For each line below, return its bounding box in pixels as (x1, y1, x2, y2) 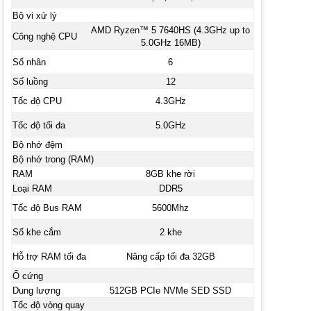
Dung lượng (12, 285, 60, 296)
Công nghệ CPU (12, 31, 77, 42)
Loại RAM (12, 183, 52, 194)
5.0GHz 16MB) (140, 37, 201, 48)
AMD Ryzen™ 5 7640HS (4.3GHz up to (91, 24, 251, 35)
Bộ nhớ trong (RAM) (12, 153, 94, 165)
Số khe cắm (12, 226, 61, 237)
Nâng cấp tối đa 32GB (126, 251, 215, 262)
